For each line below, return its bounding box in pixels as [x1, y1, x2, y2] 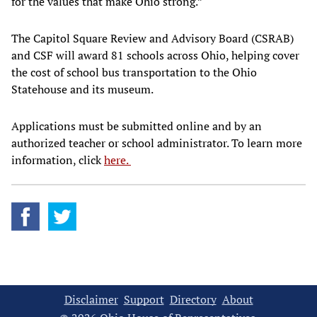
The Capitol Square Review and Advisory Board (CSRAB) [11, 30, 294, 47]
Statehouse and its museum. [11, 81, 156, 98]
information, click [11, 152, 104, 168]
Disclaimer [64, 292, 118, 308]
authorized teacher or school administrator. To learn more [11, 135, 302, 151]
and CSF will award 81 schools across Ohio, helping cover [11, 47, 299, 64]
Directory [169, 292, 217, 308]
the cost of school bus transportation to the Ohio [11, 64, 257, 81]
